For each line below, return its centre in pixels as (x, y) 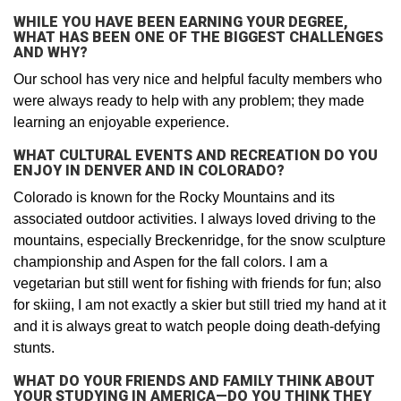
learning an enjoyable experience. (121, 123)
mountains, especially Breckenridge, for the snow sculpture (200, 241)
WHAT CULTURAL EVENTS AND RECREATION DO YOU (196, 156)
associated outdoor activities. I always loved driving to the (195, 219)
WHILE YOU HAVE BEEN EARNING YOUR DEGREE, (181, 22)
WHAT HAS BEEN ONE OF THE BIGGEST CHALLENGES (198, 38)
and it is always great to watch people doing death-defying (197, 327)
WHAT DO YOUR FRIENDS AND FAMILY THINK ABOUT (194, 381)
